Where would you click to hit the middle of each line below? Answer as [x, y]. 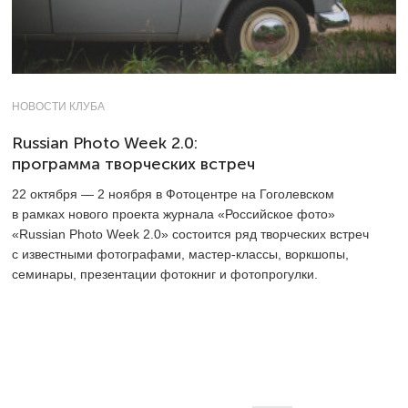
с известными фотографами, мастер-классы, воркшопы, [180, 254]
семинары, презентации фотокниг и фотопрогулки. [165, 274]
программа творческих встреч [133, 163]
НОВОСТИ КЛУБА [58, 106]
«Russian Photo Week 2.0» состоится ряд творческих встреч [190, 234]
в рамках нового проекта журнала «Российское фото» [173, 214]
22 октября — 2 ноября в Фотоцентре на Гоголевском [173, 194]
